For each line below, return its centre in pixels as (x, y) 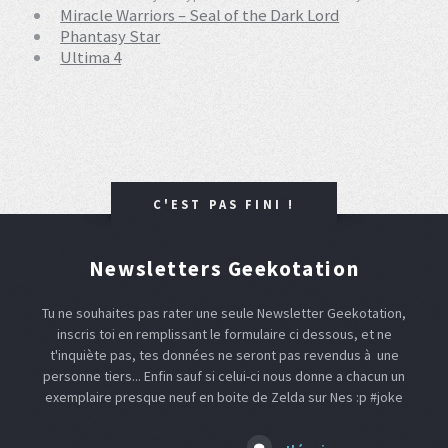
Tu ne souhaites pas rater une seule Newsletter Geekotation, (224, 312)
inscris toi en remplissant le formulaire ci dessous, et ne (224, 333)
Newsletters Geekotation (224, 268)
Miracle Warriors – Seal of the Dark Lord (200, 15)
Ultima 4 (91, 57)
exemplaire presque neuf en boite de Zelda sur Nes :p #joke (224, 396)
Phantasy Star (110, 36)
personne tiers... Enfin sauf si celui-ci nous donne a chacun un (224, 375)
